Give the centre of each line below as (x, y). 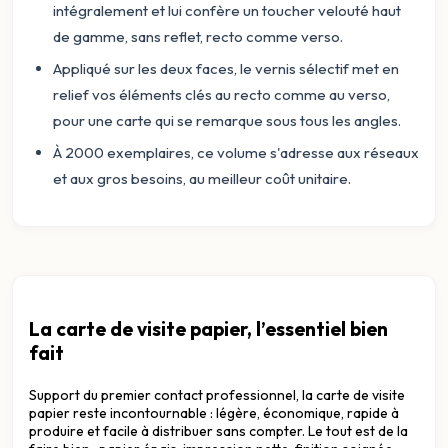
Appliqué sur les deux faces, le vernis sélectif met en (226, 68)
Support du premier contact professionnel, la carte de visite (217, 394)
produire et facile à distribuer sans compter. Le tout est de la (218, 430)
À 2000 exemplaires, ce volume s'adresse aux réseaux (236, 152)
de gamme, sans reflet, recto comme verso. (198, 36)
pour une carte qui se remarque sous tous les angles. (227, 120)
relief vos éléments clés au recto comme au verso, (221, 94)
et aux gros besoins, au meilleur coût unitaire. (202, 178)
